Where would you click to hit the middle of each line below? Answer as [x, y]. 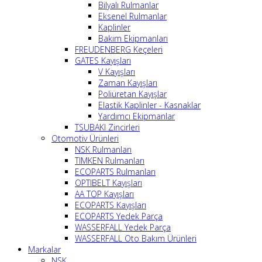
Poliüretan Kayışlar [132, 94]
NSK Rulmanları [103, 149]
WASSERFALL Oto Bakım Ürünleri [136, 238]
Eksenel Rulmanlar [132, 16]
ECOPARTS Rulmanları [115, 172]
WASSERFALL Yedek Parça [123, 227]
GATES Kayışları [103, 61]
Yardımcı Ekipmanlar [137, 116]
